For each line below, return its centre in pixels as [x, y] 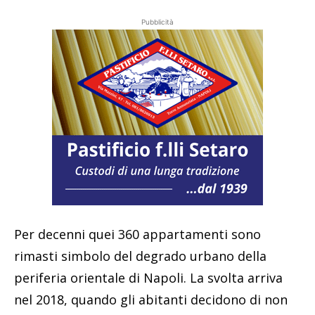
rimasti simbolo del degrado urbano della [140, 256]
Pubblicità [157, 22]
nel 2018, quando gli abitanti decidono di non [151, 300]
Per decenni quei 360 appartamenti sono [137, 234]
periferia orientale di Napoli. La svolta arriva [148, 278]
